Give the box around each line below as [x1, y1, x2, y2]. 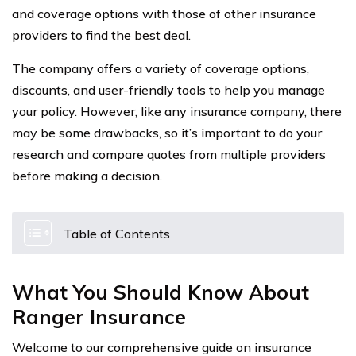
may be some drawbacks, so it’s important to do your [12, 125, 322, 141]
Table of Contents [64, 226, 170, 242]
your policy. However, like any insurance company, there [12, 103, 342, 119]
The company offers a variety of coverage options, [12, 60, 309, 76]
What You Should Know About [12, 280, 309, 304]
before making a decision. [12, 168, 162, 184]
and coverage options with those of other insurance [12, 6, 316, 21]
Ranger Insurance [12, 304, 186, 329]
